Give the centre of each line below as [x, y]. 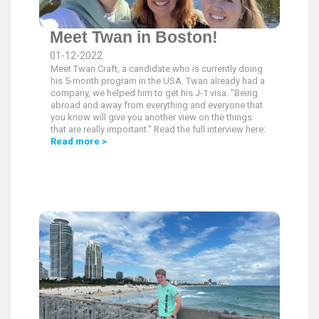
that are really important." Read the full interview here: [158, 129]
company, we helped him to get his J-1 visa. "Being [154, 93]
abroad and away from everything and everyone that [157, 105]
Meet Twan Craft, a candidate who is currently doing [157, 69]
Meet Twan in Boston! [134, 37]
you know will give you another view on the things [151, 117]
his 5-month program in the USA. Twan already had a [158, 81]
